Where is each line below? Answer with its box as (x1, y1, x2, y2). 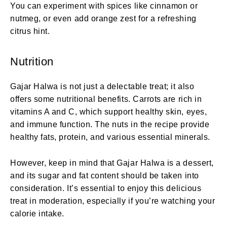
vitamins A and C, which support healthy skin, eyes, (10, 107, 207, 116)
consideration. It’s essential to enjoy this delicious (10, 183, 202, 193)
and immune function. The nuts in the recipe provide (10, 120, 210, 129)
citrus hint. (10, 26, 50, 35)
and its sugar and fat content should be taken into (10, 171, 199, 180)
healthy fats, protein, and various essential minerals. (10, 132, 210, 141)
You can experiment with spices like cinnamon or (10, 1, 198, 10)
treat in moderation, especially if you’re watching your (10, 196, 215, 205)
